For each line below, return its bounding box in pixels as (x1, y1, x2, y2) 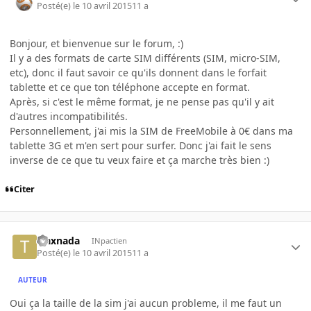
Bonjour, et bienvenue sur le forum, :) (10, 36, 183, 50)
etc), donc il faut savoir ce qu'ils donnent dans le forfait (10, 65, 267, 79)
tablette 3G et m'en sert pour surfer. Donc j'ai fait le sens (10, 138, 271, 152)
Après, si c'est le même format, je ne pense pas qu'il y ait (10, 94, 274, 108)
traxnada (37, 233, 81, 247)
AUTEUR (18, 274, 48, 285)
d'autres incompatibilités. (10, 109, 128, 123)
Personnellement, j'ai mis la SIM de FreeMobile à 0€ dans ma (10, 124, 293, 137)
